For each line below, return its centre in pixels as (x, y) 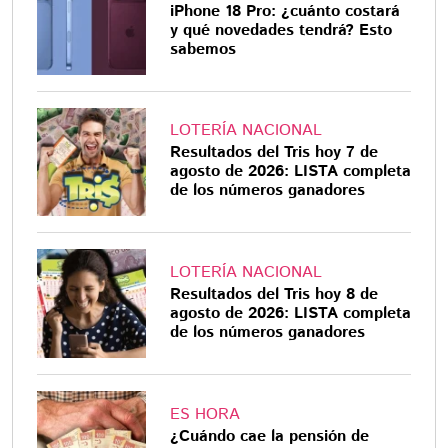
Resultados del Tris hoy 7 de (273, 153)
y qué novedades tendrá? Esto (280, 30)
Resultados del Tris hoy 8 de (273, 295)
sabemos (202, 49)
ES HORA (204, 414)
